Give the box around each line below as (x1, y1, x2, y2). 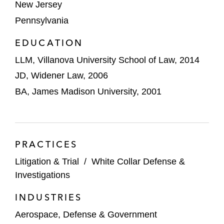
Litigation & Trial (15, 156, 79, 166)
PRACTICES (15, 138, 78, 150)
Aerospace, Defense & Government (15, 209, 157, 219)
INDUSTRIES (15, 191, 82, 203)
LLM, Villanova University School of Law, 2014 (15, 54, 199, 65)
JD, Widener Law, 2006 (15, 70, 108, 80)
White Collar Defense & (91, 156, 185, 166)
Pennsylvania (15, 15, 68, 25)
